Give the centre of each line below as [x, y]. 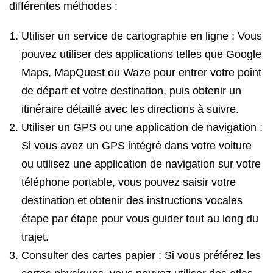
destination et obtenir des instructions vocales [132, 200]
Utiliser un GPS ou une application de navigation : [142, 127]
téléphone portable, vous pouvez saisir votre [129, 182]
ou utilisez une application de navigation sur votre [141, 164]
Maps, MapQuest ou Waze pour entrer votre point [141, 73]
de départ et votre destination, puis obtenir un [131, 91]
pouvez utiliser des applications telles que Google [141, 54]
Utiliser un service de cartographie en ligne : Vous [142, 36]
